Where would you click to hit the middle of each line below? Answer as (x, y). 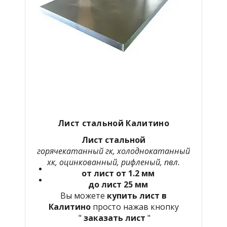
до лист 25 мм (118, 184)
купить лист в (137, 195)
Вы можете (84, 195)
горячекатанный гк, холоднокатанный (113, 151)
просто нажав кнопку (136, 206)
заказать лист (115, 218)
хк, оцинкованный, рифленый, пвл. (113, 162)
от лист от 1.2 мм (118, 173)
